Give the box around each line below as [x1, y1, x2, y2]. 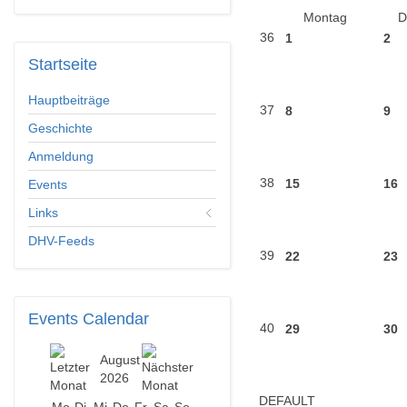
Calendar [78, 310, 149, 328]
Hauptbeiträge [28, 93, 110, 107]
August [99, 352, 140, 367]
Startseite [28, 55, 97, 74]
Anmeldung [28, 149, 94, 164]
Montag [303, 10, 347, 25]
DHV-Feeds [28, 233, 94, 248]
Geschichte [28, 121, 93, 135]
